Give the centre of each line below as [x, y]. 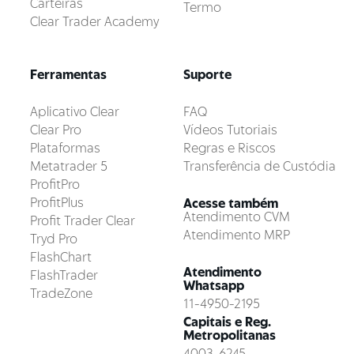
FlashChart [61, 257]
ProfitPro [55, 185]
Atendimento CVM [237, 217]
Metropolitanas [230, 335]
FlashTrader [64, 275]
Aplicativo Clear [75, 112]
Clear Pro [56, 130]
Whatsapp [214, 286]
